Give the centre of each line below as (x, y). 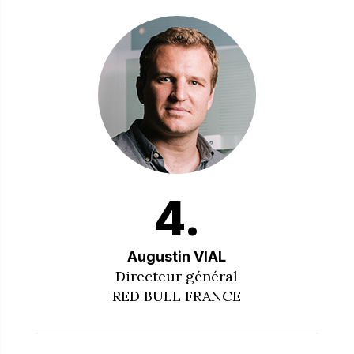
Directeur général (177, 276)
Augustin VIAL (177, 256)
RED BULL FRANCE (177, 296)
